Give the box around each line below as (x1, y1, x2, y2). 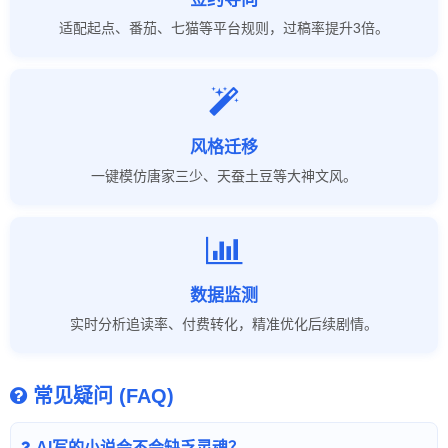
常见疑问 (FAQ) (33, 384, 174, 407)
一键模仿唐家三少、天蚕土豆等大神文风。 (91, 167, 357, 184)
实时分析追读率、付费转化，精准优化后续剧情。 (70, 315, 378, 332)
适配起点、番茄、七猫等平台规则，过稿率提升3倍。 (59, 19, 389, 36)
